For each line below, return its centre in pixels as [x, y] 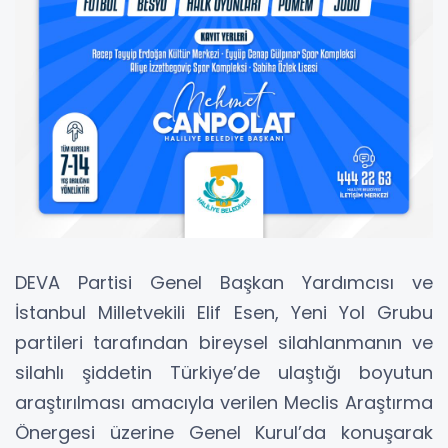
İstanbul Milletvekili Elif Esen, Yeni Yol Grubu [224, 313]
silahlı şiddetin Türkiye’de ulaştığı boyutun [224, 373]
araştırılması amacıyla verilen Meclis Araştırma [224, 403]
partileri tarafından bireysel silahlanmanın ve [224, 343]
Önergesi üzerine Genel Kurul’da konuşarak [224, 433]
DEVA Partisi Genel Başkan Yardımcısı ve [224, 283]
